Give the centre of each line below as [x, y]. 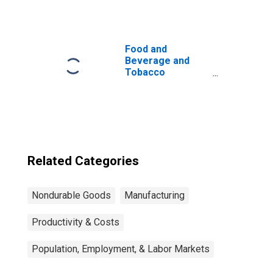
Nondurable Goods [71, 195]
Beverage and [157, 61]
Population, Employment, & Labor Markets [121, 249]
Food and [146, 49]
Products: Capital [165, 84]
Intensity [145, 95]
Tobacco [145, 72]
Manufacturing [154, 195]
